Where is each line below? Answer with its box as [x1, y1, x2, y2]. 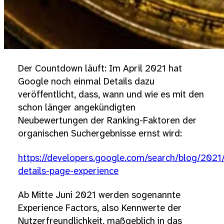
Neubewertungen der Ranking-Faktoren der [18, 114, 196, 127]
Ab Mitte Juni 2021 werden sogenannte [18, 189, 180, 201]
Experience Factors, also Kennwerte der [18, 202, 181, 214]
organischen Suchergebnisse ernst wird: [18, 127, 182, 140]
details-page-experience [18, 164, 118, 177]
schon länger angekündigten [18, 101, 135, 114]
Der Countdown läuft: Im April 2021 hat [18, 62, 182, 75]
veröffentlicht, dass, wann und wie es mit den [18, 88, 204, 101]
